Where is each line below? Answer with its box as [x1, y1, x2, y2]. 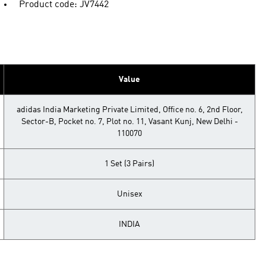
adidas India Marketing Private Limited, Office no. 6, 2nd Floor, [16, 106, 243, 114]
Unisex [116, 190, 142, 198]
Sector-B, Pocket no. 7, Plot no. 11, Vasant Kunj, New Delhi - [21, 118, 238, 126]
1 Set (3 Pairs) [104, 160, 154, 168]
